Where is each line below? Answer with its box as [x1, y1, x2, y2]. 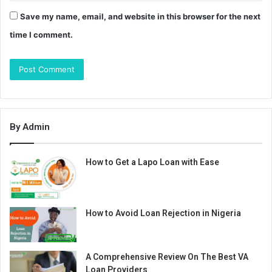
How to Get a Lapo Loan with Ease [86, 157, 219, 167]
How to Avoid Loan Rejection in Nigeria [86, 208, 241, 219]
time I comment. [10, 29, 73, 39]
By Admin [10, 121, 50, 132]
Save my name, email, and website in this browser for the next [20, 11, 260, 21]
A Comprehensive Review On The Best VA [86, 252, 248, 262]
